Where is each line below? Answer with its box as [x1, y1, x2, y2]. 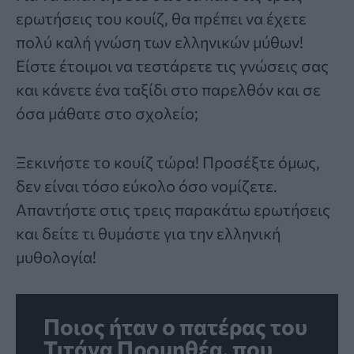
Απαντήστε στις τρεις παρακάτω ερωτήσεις [16, 199, 330, 219]
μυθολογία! [16, 247, 96, 266]
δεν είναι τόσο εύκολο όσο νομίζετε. [16, 175, 277, 195]
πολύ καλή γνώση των [16, 32, 175, 51]
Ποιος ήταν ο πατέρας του [43, 312, 307, 340]
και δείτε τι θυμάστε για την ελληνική [16, 223, 281, 243]
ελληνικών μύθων [175, 32, 299, 51]
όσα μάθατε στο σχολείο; [16, 103, 198, 122]
